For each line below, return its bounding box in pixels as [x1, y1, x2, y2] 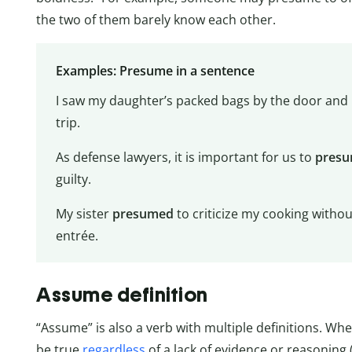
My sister [55, 204, 112, 222]
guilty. [55, 170, 91, 188]
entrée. [55, 226, 98, 244]
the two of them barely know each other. [36, 11, 276, 29]
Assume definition [36, 282, 208, 306]
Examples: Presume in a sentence [55, 61, 255, 79]
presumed [112, 204, 174, 222]
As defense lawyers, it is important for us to [55, 148, 315, 166]
